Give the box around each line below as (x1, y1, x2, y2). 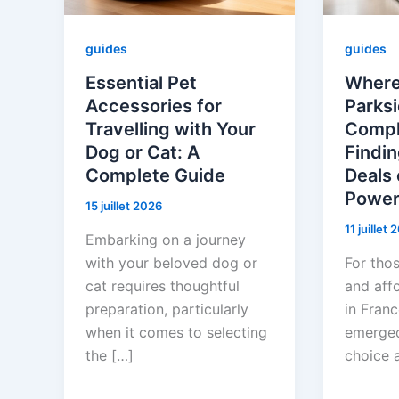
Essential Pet (85, 71, 197, 94)
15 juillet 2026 (85, 198, 162, 213)
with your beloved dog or (85, 253, 257, 272)
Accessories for (85, 94, 222, 117)
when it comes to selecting (85, 322, 267, 341)
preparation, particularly (85, 299, 248, 318)
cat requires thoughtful (85, 276, 240, 295)
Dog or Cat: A (85, 141, 199, 163)
